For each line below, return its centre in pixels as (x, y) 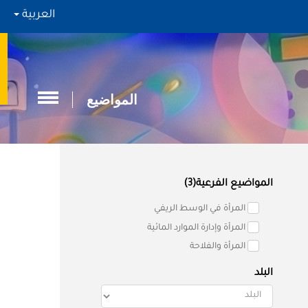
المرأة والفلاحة (218, 247)
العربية (37, 15)
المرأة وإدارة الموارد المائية (196, 228)
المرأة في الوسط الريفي (200, 209)
